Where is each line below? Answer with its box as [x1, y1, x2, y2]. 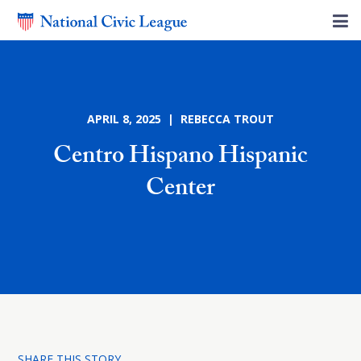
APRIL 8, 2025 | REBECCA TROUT [87, 111, 274, 127]
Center [146, 170, 215, 211]
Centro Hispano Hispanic [53, 138, 308, 179]
